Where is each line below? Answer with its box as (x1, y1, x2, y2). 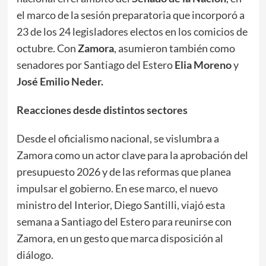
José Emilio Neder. (16, 74, 103, 88)
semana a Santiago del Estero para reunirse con (16, 214, 232, 228)
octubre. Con (16, 41, 78, 55)
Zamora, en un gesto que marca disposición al (16, 231, 223, 245)
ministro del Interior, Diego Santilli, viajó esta (16, 198, 225, 211)
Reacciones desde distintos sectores (16, 103, 188, 116)
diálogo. (16, 248, 53, 261)
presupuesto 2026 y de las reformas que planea (16, 164, 231, 178)
